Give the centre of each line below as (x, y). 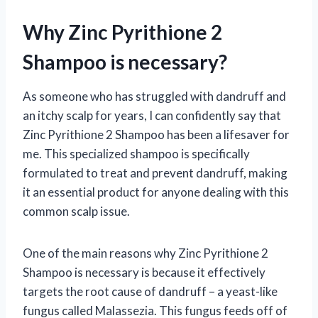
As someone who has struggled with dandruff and (154, 97)
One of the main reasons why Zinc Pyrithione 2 (146, 253)
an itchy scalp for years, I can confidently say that (152, 116)
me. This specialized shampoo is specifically (136, 154)
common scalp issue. (76, 212)
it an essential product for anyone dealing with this (156, 192)
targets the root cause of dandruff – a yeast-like (150, 292)
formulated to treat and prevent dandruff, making (155, 173)
